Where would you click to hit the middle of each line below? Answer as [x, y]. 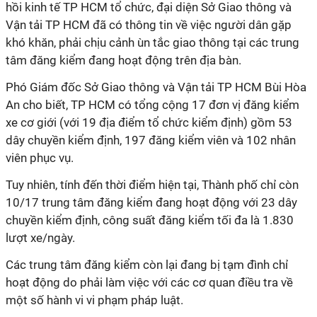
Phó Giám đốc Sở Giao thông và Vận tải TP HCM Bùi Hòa [156, 87]
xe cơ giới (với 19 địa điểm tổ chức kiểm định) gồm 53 [149, 122]
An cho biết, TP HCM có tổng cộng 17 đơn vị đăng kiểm [152, 105]
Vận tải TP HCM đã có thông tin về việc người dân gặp [149, 25]
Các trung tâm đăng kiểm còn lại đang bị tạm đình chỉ [147, 265]
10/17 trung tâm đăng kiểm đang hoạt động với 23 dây [151, 202]
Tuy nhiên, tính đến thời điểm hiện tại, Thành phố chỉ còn [152, 185]
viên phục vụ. [40, 158]
